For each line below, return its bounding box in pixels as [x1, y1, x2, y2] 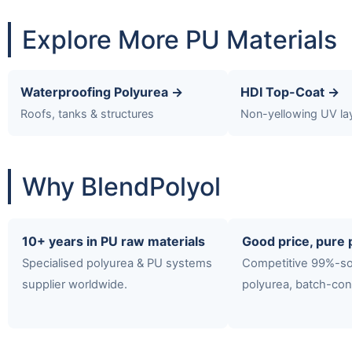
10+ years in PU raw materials [22, 233, 205, 249]
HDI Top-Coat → [240, 83, 339, 100]
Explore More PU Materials [22, 24, 337, 55]
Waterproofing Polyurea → [20, 83, 183, 100]
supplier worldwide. [22, 277, 127, 291]
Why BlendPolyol [22, 170, 221, 202]
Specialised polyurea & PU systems [22, 255, 212, 270]
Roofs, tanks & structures [20, 106, 154, 120]
